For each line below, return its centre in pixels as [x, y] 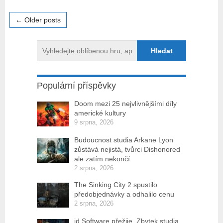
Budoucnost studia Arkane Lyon [124, 140]
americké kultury [100, 113]
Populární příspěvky [76, 86]
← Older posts [38, 20]
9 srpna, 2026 [94, 122]
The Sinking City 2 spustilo [116, 185]
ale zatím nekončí [102, 159]
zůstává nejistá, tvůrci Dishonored [127, 149]
